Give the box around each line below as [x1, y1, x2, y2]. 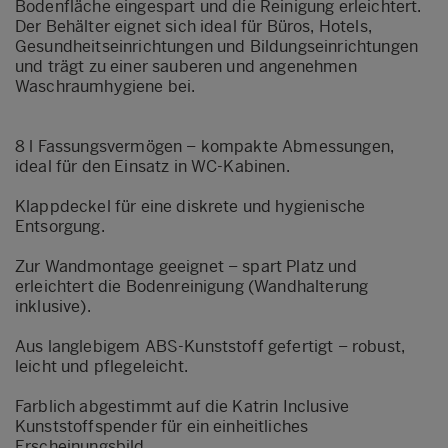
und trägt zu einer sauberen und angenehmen [15, 56, 357, 76]
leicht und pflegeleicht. [15, 356, 188, 376]
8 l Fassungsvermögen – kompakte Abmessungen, [15, 136, 395, 156]
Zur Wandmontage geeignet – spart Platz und [15, 256, 357, 276]
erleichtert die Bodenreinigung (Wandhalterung [15, 276, 369, 296]
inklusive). [15, 296, 91, 316]
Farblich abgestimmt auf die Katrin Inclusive [15, 396, 350, 416]
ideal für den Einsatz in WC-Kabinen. [15, 156, 290, 176]
